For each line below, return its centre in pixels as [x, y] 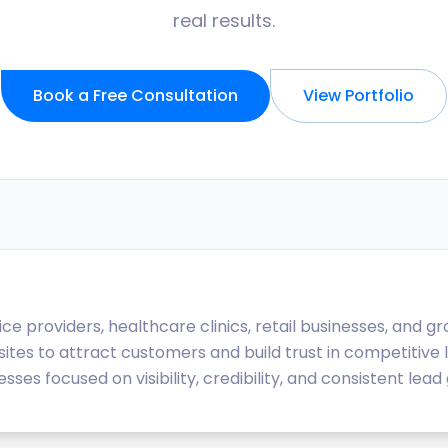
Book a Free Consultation [135, 95]
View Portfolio [358, 95]
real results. [224, 20]
